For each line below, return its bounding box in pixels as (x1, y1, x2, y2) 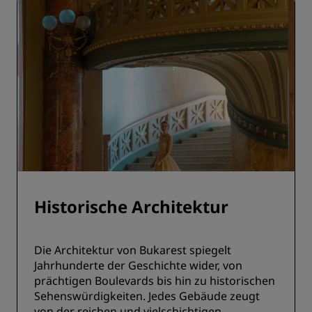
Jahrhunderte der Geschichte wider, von (34, 258, 242, 273)
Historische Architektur (34, 195, 228, 218)
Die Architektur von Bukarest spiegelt (34, 242, 231, 258)
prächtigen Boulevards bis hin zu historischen (34, 273, 275, 288)
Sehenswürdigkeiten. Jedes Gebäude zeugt (34, 288, 260, 304)
